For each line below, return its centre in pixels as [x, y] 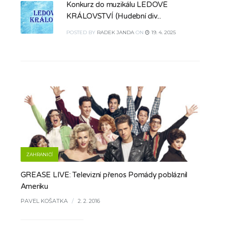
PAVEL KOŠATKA [44, 201]
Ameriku [34, 186]
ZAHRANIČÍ [39, 154]
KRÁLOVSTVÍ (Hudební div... [114, 16]
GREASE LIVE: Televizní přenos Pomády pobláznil [104, 175]
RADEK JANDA [116, 32]
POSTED [78, 32]
